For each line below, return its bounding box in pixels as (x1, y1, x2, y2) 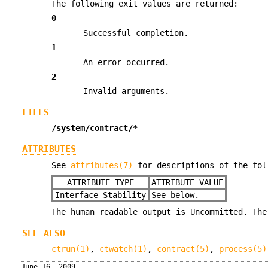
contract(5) (157, 244, 210, 254)
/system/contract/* (51, 123, 138, 133)
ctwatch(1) (99, 244, 148, 254)
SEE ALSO (22, 227, 65, 239)
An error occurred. (83, 57, 170, 67)
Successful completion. (83, 28, 189, 38)
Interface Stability (54, 190, 146, 200)
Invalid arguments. (83, 86, 170, 96)
